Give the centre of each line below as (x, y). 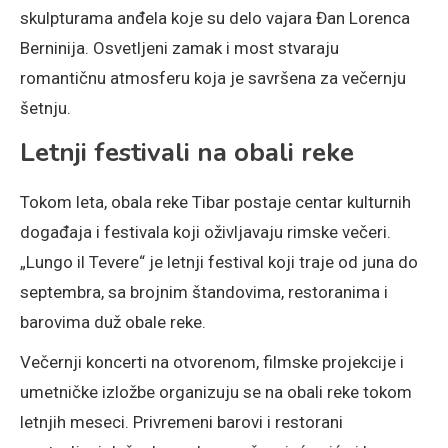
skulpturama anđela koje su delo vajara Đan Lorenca (215, 17)
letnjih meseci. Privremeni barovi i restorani (181, 421)
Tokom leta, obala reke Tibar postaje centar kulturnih (215, 201)
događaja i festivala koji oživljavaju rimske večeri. (205, 231)
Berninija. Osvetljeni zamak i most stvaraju (179, 47)
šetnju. (45, 107)
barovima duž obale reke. (113, 321)
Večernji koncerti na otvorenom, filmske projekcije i (212, 361)
